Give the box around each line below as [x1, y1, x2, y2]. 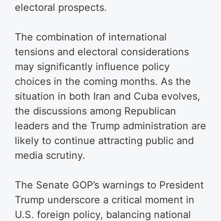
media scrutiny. [15, 149, 85, 161]
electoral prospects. [15, 1, 107, 13]
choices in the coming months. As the [15, 75, 191, 87]
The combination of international [15, 31, 167, 43]
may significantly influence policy [15, 60, 170, 73]
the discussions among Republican [15, 105, 176, 117]
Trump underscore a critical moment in [15, 193, 194, 206]
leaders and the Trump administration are [15, 119, 206, 132]
